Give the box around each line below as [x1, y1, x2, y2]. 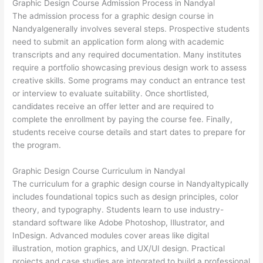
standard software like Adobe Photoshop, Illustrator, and [12, 218, 225, 228]
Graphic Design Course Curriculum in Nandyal [12, 166, 186, 176]
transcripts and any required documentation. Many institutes [12, 50, 242, 60]
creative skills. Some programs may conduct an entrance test [12, 76, 246, 86]
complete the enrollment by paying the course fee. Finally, [12, 114, 233, 124]
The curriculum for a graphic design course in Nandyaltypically [12, 179, 249, 189]
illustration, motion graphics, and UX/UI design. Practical [12, 244, 225, 254]
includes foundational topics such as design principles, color [12, 192, 239, 202]
